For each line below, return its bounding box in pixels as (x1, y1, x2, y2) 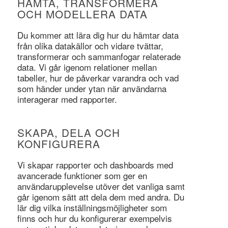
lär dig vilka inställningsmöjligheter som (17, 201, 167, 214)
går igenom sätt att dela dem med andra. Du (17, 190, 184, 203)
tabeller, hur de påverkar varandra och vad (17, 71, 179, 84)
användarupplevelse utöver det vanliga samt (17, 179, 185, 192)
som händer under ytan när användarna (17, 81, 166, 95)
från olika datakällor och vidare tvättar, (17, 39, 163, 52)
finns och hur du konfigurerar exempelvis (17, 211, 172, 224)
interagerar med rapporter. (17, 92, 117, 105)
